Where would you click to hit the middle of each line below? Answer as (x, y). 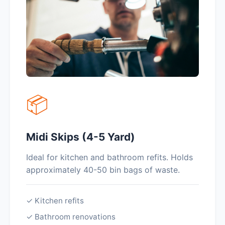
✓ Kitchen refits (55, 201)
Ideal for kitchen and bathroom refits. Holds (109, 157)
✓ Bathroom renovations (71, 217)
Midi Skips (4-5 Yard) (81, 137)
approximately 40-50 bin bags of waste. (103, 170)
